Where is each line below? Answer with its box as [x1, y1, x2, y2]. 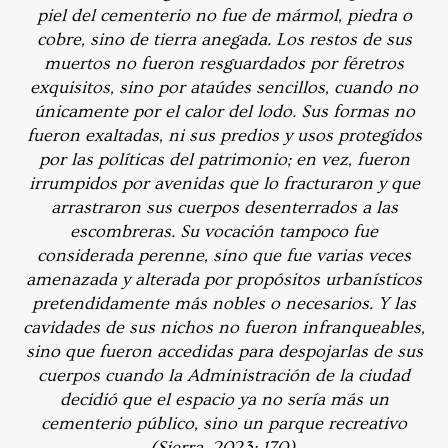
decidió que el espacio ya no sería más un [59, 388, 389, 410]
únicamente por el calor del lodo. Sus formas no [33, 100, 415, 122]
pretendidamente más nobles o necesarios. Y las [32, 292, 416, 314]
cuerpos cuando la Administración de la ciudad [38, 364, 410, 386]
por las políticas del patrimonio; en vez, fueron [38, 148, 410, 170]
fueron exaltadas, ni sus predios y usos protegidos [26, 124, 422, 146]
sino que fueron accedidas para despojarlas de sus [25, 340, 423, 362]
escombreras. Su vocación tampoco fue [70, 220, 378, 242]
